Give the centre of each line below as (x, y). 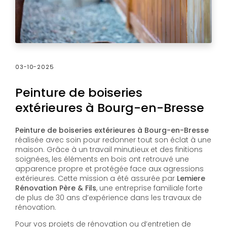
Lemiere (191, 178)
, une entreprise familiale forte (149, 188)
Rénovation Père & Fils (56, 188)
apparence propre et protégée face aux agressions (109, 168)
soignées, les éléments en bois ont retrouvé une (102, 159)
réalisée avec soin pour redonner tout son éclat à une (113, 140)
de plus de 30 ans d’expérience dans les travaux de (108, 197)
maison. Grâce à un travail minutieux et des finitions (109, 149)
